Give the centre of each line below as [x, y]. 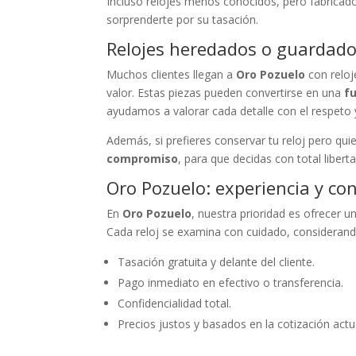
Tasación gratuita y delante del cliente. [217, 262]
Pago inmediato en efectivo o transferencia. [231, 282]
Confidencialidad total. [175, 303]
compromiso [143, 159]
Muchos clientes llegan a [172, 74]
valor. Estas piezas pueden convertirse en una [226, 93]
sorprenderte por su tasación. [183, 19]
